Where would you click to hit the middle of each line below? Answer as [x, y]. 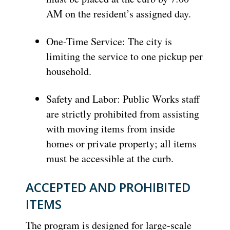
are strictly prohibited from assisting [123, 114]
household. [69, 71]
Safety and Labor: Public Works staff [123, 99]
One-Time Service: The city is [109, 42]
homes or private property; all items [121, 144]
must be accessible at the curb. [110, 159]
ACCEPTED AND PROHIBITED [108, 187]
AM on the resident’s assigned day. [119, 14]
